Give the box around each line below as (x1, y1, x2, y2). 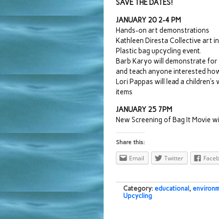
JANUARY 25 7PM (116, 105, 172, 114)
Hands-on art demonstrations (116, 26, 209, 35)
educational (154, 185, 189, 193)
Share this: (116, 139, 145, 146)
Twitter (164, 154, 183, 162)
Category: (123, 185, 154, 193)
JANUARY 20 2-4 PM (116, 16, 181, 24)
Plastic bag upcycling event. (116, 46, 201, 55)
